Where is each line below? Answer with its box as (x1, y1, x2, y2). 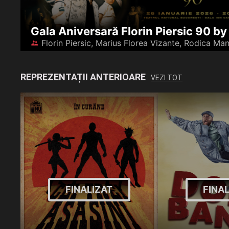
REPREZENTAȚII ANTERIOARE (20, 71, 146, 82)
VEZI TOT (151, 74, 182, 82)
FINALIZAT (65, 184, 113, 195)
